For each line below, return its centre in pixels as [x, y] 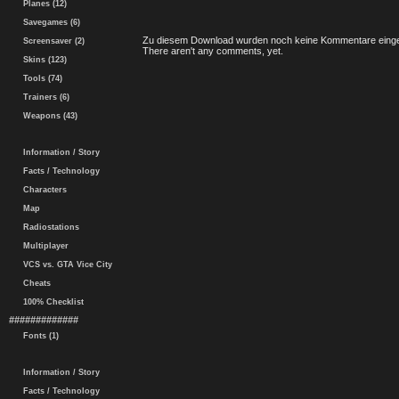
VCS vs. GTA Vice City [65, 265]
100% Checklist [51, 302]
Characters [42, 190]
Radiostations [49, 227]
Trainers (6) [44, 97]
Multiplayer [43, 246]
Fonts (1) [38, 336]
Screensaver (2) [51, 41]
